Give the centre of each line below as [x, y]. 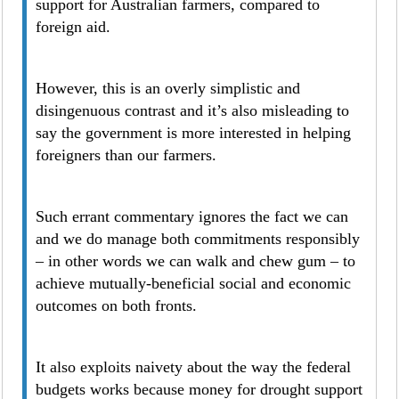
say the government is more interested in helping [194, 133]
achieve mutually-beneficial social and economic [194, 283]
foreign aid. [73, 27]
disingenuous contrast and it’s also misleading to [193, 110]
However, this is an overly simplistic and [168, 88]
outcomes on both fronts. [117, 305]
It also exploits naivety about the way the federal [194, 367]
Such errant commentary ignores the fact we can [192, 216]
